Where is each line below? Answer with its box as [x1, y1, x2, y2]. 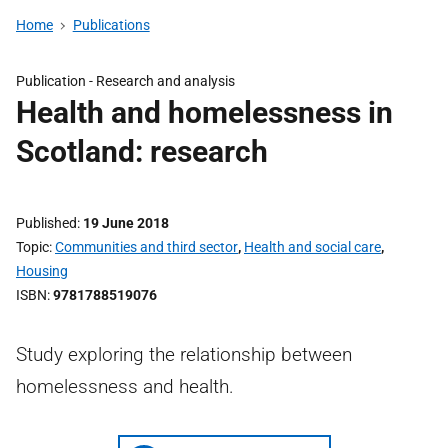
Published [16, 215, 77, 231]
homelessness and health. [16, 375, 234, 398]
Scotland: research [16, 134, 268, 169]
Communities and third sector [55, 239, 238, 255]
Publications [72, 17, 150, 33]
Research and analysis [96, 73, 235, 89]
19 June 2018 [83, 215, 169, 231]
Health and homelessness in [16, 95, 393, 130]
